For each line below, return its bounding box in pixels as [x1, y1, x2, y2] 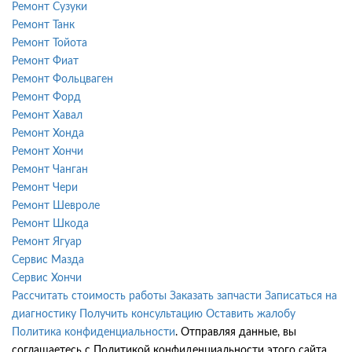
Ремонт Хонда [12, 127, 84, 139]
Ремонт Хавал [12, 109, 82, 121]
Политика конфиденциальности [12, 326, 175, 338]
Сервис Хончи [12, 272, 82, 284]
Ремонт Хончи [12, 145, 83, 157]
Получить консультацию [79, 308, 203, 320]
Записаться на [265, 290, 337, 302]
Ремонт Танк [12, 19, 75, 31]
